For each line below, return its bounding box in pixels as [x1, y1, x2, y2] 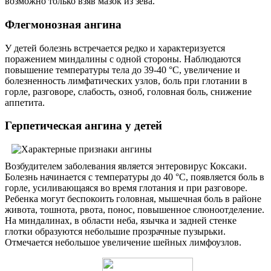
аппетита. [5, 97, 45, 108]
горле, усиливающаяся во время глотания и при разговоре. [5, 182, 247, 193]
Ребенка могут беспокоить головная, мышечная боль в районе [5, 193, 261, 204]
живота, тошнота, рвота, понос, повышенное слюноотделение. [5, 204, 264, 215]
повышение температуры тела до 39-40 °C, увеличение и [5, 64, 240, 75]
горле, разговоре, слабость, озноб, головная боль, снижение [5, 86, 252, 97]
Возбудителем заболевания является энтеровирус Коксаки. [5, 160, 247, 171]
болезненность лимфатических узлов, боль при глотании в [5, 75, 247, 86]
